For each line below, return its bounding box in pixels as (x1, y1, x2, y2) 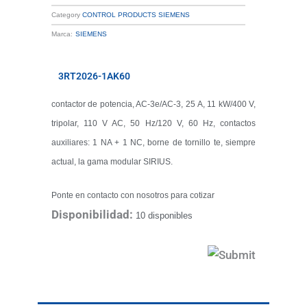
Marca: (51, 29, 73, 38)
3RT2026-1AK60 (58, 70, 130, 82)
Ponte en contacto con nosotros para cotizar (51, 190, 214, 200)
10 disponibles (135, 210, 193, 221)
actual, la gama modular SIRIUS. (51, 156, 173, 167)
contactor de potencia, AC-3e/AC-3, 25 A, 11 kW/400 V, (51, 99, 256, 109)
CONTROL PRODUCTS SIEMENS (82, 10, 190, 19)
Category (51, 10, 80, 19)
